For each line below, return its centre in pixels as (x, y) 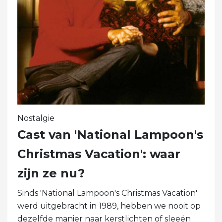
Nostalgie (36, 118)
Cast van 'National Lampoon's (110, 134)
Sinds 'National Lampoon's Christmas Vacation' (107, 193)
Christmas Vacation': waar (99, 154)
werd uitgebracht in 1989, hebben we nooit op (109, 206)
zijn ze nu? (51, 173)
